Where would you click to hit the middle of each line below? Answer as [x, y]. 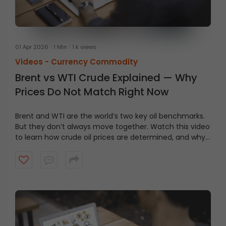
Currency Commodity [94, 62]
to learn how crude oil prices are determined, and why [110, 137]
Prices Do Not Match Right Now [92, 92]
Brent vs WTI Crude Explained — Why [106, 77]
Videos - [33, 62]
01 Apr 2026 [32, 47]
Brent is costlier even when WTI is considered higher [106, 148]
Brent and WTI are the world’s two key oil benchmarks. [110, 116]
